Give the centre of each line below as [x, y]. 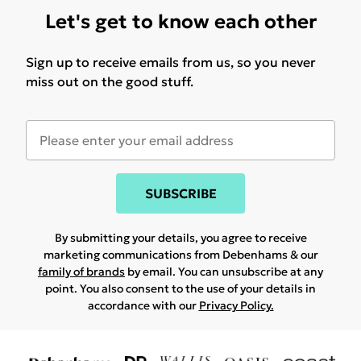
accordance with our [143, 306]
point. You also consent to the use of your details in [180, 289]
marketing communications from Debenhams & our [180, 255]
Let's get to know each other [180, 22]
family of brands [81, 272]
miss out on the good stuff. [110, 82]
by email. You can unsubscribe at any [224, 272]
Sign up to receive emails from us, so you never [171, 62]
